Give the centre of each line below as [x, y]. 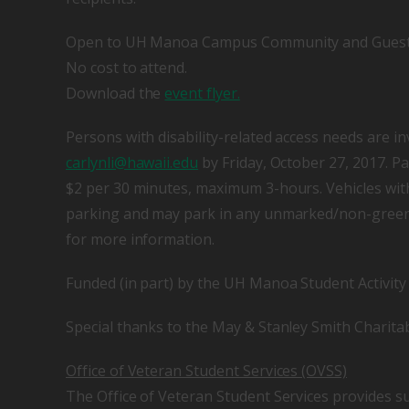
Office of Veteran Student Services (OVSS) [207, 371]
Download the [115, 94]
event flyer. [202, 94]
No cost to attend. [127, 68]
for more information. [140, 240]
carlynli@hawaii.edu [132, 163]
